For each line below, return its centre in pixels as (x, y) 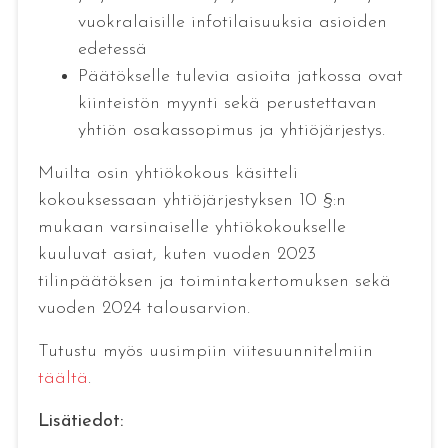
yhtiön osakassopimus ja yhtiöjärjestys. (231, 131)
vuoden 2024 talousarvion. (143, 309)
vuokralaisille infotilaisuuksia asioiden (232, 23)
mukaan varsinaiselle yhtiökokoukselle (191, 228)
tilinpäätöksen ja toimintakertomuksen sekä (214, 282)
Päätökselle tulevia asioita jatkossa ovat (240, 77)
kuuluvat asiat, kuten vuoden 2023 (176, 255)
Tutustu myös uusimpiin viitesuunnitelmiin (205, 352)
